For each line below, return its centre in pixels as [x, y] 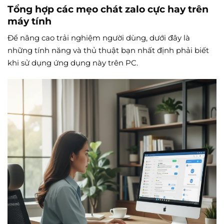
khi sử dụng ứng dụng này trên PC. [73, 63]
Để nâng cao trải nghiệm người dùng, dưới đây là [99, 38]
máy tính [29, 21]
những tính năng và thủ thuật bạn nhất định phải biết [108, 50]
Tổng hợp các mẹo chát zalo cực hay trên [108, 9]
